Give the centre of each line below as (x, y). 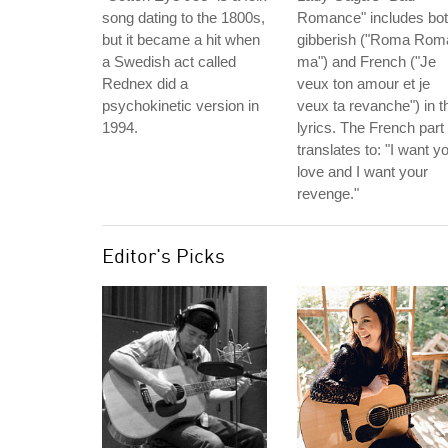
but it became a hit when (181, 39)
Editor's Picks (163, 255)
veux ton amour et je (363, 83)
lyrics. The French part (370, 127)
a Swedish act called (169, 61)
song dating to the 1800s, (183, 17)
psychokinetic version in (180, 105)
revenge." (328, 193)
